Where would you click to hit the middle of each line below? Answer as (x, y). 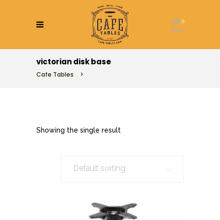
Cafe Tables (55, 74)
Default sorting (99, 168)
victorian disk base (74, 62)
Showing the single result (79, 130)
